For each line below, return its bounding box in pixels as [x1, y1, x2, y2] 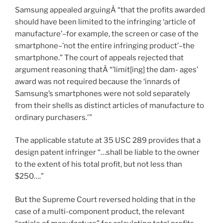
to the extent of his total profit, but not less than [15, 160, 182, 169]
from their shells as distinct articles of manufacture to [15, 101, 204, 110]
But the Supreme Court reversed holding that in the [15, 195, 196, 204]
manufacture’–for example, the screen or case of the [15, 29, 199, 38]
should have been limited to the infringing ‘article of [15, 17, 196, 26]
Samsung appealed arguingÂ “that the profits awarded [15, 5, 205, 14]
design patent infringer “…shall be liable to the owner [15, 148, 200, 157]
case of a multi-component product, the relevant [15, 207, 185, 216]
